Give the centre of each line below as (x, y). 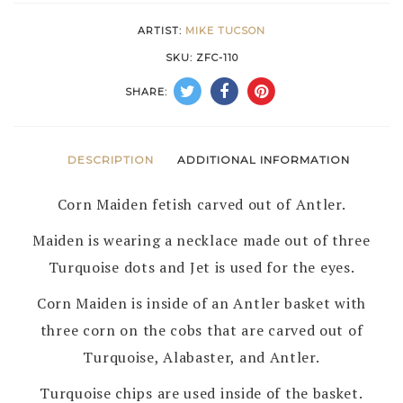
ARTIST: (161, 31)
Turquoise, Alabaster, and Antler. (201, 357)
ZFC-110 (217, 58)
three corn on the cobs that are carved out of (201, 330)
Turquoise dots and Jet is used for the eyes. (201, 267)
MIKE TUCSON (225, 31)
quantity (119, 128)
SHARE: (147, 92)
